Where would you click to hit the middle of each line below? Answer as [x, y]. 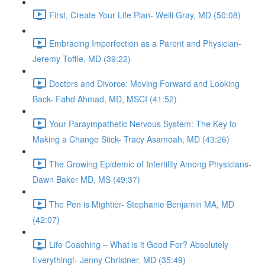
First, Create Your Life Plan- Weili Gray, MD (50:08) [145, 14]
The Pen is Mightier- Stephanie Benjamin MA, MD [142, 204]
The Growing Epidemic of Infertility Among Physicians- [150, 164]
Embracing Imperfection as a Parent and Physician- [145, 43]
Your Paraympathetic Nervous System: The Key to [143, 123]
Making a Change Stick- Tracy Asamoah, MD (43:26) [131, 139]
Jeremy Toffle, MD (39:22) [82, 59]
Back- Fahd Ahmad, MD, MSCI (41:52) [105, 99]
